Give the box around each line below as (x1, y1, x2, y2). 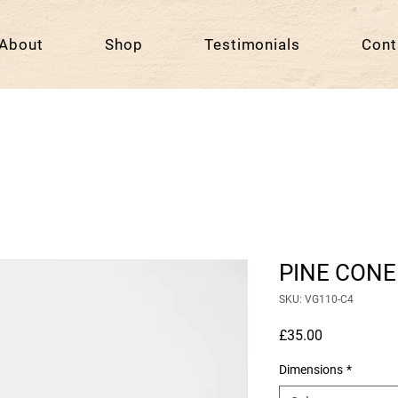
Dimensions (279, 362, 343, 378)
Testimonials (204, 36, 300, 53)
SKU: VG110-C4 (279, 293, 354, 306)
